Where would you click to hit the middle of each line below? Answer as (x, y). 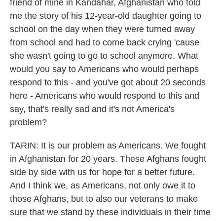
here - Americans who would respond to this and (105, 96)
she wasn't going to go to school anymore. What (104, 56)
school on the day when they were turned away (102, 29)
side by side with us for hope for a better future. (102, 172)
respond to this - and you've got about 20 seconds (108, 82)
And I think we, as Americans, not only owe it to (103, 185)
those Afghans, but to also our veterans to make (104, 199)
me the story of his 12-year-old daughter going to (106, 16)
